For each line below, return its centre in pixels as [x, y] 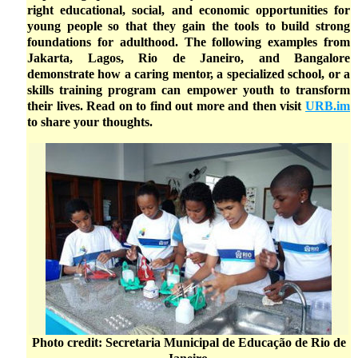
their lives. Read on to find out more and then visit [166, 106]
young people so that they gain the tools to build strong [189, 26]
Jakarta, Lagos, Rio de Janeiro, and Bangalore [189, 58]
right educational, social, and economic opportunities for [189, 10]
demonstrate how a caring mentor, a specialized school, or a [189, 74]
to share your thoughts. [90, 122]
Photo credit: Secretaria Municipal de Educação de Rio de [189, 342]
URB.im [328, 106]
